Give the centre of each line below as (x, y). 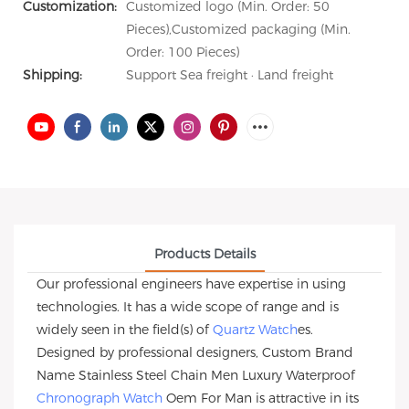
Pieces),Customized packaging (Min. (238, 29)
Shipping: (52, 75)
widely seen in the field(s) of (125, 330)
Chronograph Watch (100, 398)
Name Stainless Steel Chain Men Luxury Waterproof (196, 375)
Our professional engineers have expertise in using (191, 284)
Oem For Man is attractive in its (261, 398)
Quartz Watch (255, 330)
